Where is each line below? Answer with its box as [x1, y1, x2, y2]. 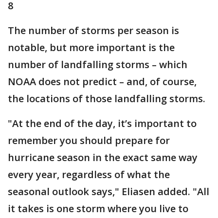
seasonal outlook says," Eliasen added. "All [8, 185, 209, 199]
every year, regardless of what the [8, 168, 170, 182]
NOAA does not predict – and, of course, [8, 75, 197, 89]
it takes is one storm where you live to [8, 202, 188, 216]
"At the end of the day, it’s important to [8, 117, 197, 130]
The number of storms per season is [8, 24, 179, 37]
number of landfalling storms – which [8, 58, 187, 72]
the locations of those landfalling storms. [8, 92, 205, 106]
